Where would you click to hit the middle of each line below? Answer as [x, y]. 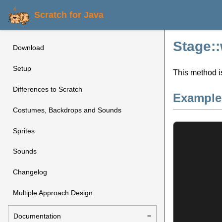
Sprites [24, 131]
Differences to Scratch [48, 89]
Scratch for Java [69, 15]
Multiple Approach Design [53, 193]
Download [29, 48]
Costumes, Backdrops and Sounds [67, 110]
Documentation [37, 216]
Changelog [30, 172]
